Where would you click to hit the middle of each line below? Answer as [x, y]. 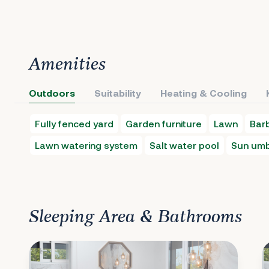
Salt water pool [184, 145]
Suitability [118, 93]
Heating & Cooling [204, 93]
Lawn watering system [86, 145]
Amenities [67, 65]
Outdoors [52, 93]
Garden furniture [164, 123]
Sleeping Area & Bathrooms [135, 217]
